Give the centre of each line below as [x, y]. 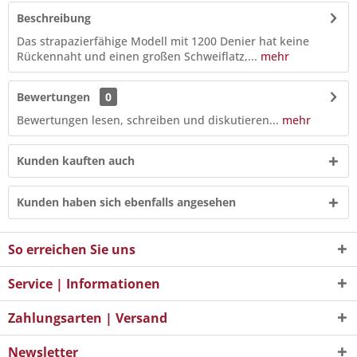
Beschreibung [54, 18]
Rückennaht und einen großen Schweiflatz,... [137, 56]
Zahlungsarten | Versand [88, 318]
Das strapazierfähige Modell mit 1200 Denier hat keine [163, 41]
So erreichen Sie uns [72, 249]
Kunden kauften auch [76, 161]
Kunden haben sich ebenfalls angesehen [126, 202]
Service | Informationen [84, 284]
